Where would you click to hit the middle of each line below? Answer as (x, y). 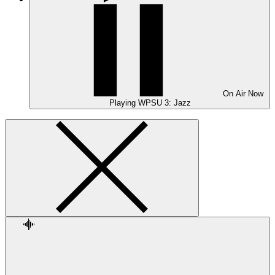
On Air (235, 94)
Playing (123, 103)
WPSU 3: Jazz (164, 103)
